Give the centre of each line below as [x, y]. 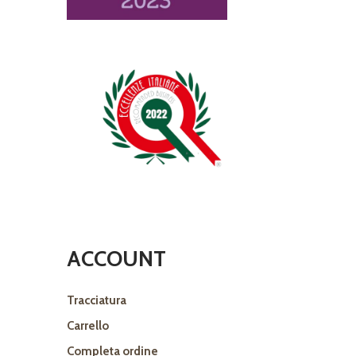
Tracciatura [97, 301]
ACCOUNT [116, 259]
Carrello [88, 326]
